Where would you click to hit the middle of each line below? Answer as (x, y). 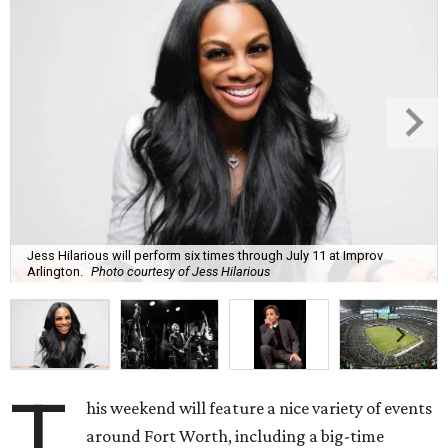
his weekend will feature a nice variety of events (259, 408)
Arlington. (55, 271)
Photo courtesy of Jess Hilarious (180, 271)
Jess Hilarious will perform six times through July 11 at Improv (205, 255)
